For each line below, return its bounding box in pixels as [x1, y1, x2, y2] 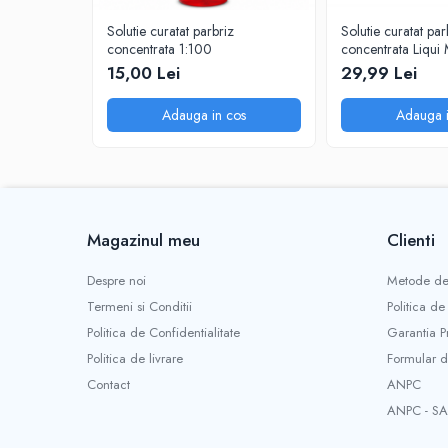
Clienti [387, 227, 435, 252]
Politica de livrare [87, 348, 183, 368]
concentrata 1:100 [107, 38, 212, 59]
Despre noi [87, 270, 146, 290]
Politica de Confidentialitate [87, 322, 240, 342]
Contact [87, 374, 130, 394]
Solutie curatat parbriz [107, 20, 234, 41]
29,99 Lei [341, 60, 417, 85]
